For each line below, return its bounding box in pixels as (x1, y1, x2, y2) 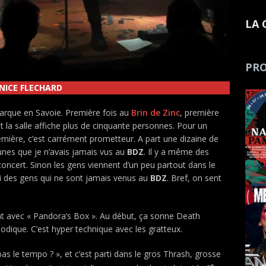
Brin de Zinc (131, 106, 180, 118)
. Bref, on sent (167, 172, 221, 183)
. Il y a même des (143, 145, 209, 157)
